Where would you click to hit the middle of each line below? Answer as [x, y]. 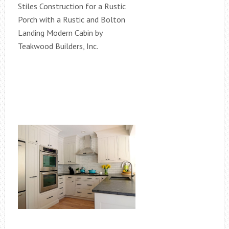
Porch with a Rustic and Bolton [71, 19]
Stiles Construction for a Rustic [72, 6]
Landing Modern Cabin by [60, 33]
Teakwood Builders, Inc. [58, 46]
